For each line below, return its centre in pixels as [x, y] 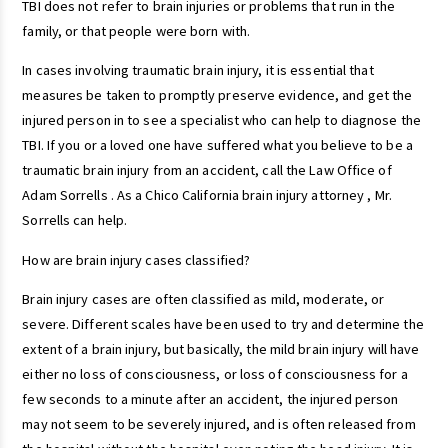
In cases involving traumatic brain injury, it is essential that [198, 70]
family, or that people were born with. [136, 31]
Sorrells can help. [75, 220]
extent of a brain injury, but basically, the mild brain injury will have [221, 349]
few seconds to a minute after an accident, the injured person [210, 399]
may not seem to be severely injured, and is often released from [219, 424]
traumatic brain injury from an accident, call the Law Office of [207, 170]
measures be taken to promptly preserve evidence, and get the [217, 95]
